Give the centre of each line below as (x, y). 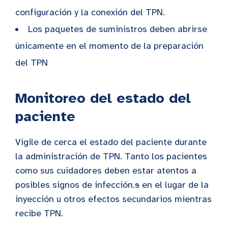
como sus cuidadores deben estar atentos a (106, 171)
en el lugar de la (174, 185)
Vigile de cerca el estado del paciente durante (111, 142)
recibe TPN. (39, 213)
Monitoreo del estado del (103, 98)
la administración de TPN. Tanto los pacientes (111, 156)
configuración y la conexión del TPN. (90, 12)
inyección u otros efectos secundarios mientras (113, 199)
